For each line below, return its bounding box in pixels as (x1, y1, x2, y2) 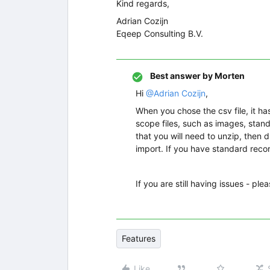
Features (122, 233, 155, 244)
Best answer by (150, 71, 213, 81)
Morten (213, 71, 245, 81)
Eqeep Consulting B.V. (116, 28, 203, 39)
